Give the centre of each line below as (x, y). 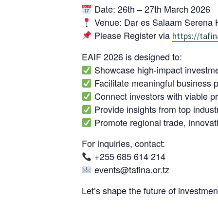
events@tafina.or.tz (130, 169)
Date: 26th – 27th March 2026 (151, 9)
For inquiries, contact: (123, 143)
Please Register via (132, 35)
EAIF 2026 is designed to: (132, 56)
